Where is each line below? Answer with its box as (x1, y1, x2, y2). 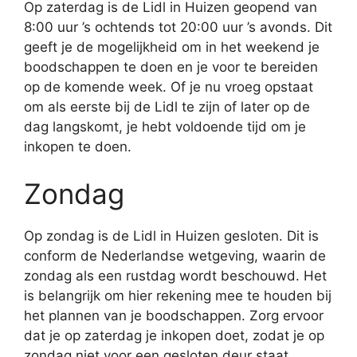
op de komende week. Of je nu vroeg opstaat (24, 78, 313, 95)
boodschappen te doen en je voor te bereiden (24, 58, 318, 75)
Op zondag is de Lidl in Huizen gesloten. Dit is (24, 228, 319, 244)
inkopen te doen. (24, 138, 131, 155)
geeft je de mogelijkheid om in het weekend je (24, 38, 320, 55)
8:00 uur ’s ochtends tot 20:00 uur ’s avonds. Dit (24, 18, 332, 35)
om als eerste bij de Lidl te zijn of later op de (24, 98, 310, 115)
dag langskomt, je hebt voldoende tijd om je (24, 118, 306, 135)
